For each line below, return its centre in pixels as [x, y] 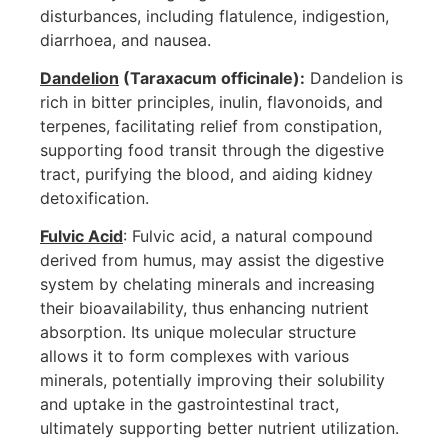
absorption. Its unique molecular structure [198, 332]
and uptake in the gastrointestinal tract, [189, 404]
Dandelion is [354, 77]
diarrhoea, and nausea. [125, 39]
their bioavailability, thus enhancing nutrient [204, 308]
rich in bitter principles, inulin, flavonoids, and [211, 101]
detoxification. [94, 197]
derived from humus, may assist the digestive [212, 260]
